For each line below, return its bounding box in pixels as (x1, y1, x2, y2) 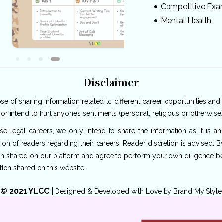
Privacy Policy (64, 205, 109, 213)
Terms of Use (113, 205, 158, 213)
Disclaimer (83, 75, 139, 90)
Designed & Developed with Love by (55, 187, 174, 196)
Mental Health (160, 15, 212, 25)
